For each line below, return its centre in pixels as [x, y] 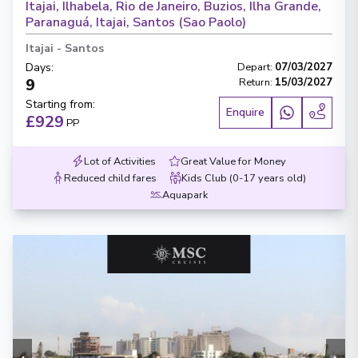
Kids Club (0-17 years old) [244, 178]
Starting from [59, 104]
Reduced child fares [110, 178]
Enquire [245, 112]
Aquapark [185, 195]
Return [255, 82]
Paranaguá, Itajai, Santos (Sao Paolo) [136, 22]
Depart [254, 67]
